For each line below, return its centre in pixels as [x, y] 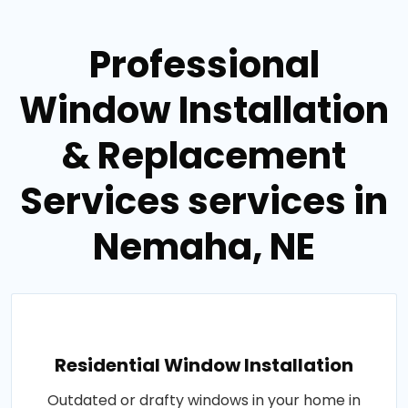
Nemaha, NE [204, 247]
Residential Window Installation [204, 366]
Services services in [204, 202]
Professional [204, 65]
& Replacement [204, 156]
